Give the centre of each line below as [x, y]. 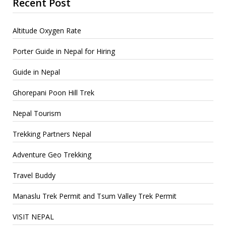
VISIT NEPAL [33, 216]
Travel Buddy [34, 175]
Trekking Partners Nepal [52, 134]
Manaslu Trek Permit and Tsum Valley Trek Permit [95, 196]
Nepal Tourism [37, 113]
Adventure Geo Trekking [52, 154]
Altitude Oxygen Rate [47, 30]
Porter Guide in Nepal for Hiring [64, 51]
